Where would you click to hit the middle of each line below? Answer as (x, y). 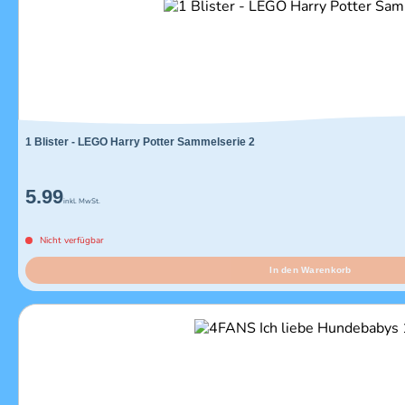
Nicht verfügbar (72, 241)
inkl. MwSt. (82, 202)
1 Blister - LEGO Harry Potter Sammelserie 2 (140, 142)
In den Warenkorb (311, 270)
